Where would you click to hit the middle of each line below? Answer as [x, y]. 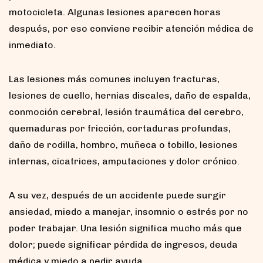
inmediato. [32, 45]
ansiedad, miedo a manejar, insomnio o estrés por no [129, 211]
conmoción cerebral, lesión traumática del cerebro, [126, 112]
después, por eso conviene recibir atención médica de [131, 28]
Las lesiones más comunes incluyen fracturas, [114, 79]
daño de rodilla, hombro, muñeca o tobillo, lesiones [123, 144]
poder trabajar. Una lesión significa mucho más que [125, 228]
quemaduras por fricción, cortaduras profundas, [120, 128]
